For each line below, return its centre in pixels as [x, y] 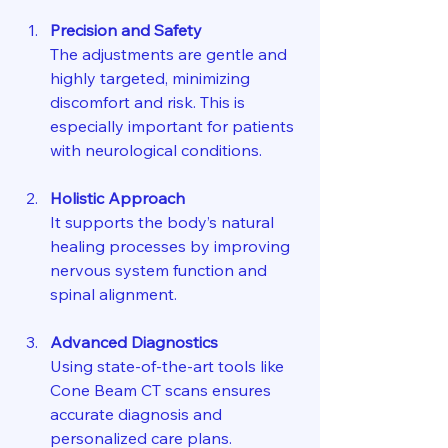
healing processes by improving [172, 246]
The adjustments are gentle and [170, 54]
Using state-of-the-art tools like [169, 366]
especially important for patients [174, 126]
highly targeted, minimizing [152, 78]
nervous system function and [160, 270]
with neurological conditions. [156, 150]
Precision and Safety [126, 30]
